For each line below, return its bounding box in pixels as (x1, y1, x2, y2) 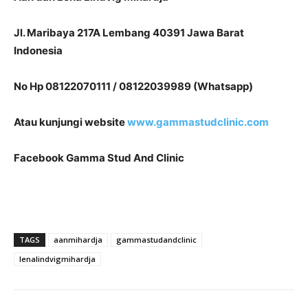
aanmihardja (54, 234, 102, 245)
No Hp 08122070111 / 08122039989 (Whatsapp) (14, 80, 253, 93)
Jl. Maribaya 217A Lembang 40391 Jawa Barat (14, 26, 244, 40)
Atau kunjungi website (14, 115, 127, 129)
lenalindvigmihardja (19, 254, 96, 265)
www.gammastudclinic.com (127, 115, 269, 129)
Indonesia (14, 44, 63, 58)
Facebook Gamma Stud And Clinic (14, 151, 184, 165)
